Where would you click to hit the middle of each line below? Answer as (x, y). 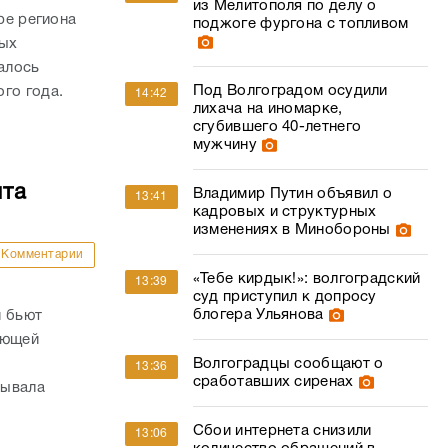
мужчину (224, 145)
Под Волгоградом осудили (290, 91)
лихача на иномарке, (267, 109)
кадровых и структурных (284, 212)
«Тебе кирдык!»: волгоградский (306, 279)
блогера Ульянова (258, 315)
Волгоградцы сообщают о (288, 364)
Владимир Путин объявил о (292, 194)
